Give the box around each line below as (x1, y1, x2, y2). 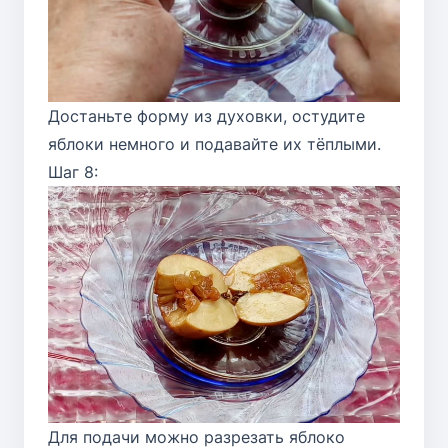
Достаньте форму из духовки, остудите (48, 106, 365, 126)
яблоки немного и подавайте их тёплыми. (48, 134, 381, 154)
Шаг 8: (48, 162, 98, 182)
